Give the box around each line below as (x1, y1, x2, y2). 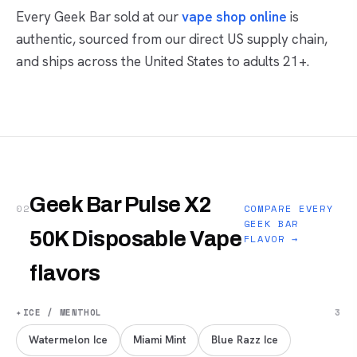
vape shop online (182, 7, 287, 25)
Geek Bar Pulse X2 (29, 192, 211, 217)
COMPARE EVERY (243, 201, 334, 215)
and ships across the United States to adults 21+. (16, 52, 309, 70)
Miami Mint (133, 332, 186, 347)
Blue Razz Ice (211, 332, 278, 347)
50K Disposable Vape (29, 226, 242, 251)
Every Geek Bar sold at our (16, 7, 182, 25)
